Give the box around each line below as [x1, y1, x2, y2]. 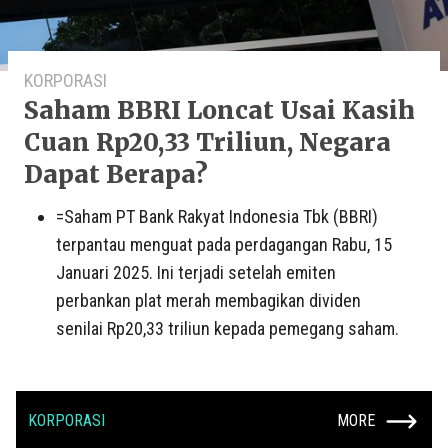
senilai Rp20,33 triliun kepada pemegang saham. [56, 317, 399, 339]
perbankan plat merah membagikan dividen [56, 289, 361, 311]
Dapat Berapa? [24, 158, 208, 190]
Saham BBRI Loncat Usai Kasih [24, 94, 415, 126]
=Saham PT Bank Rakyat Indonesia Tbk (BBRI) [56, 205, 378, 227]
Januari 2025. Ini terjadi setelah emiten [56, 261, 336, 283]
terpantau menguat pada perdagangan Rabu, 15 [56, 233, 392, 255]
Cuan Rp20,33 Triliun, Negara [24, 126, 391, 158]
